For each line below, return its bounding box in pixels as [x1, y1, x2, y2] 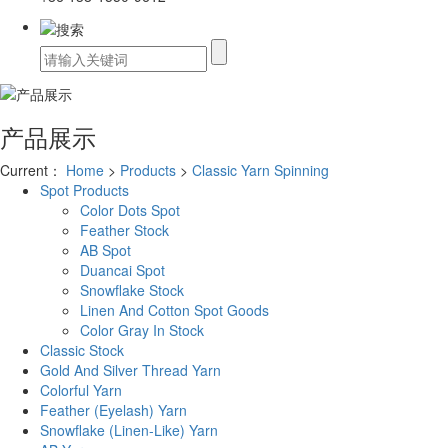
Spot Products [40, 179, 129, 200]
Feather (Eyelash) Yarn [40, 399, 187, 420]
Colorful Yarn [40, 379, 122, 400]
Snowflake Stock [80, 279, 184, 300]
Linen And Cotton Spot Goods [80, 299, 269, 320]
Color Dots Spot [80, 199, 180, 220]
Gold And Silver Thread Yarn [40, 359, 221, 380]
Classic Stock [40, 339, 124, 360]
